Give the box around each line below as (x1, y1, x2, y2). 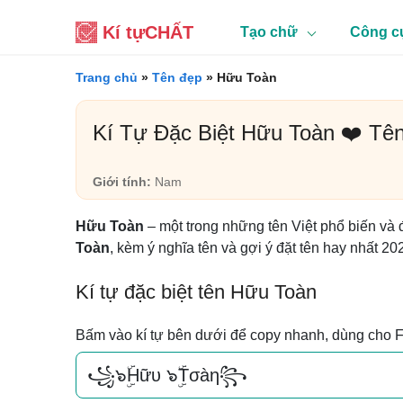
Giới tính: (93, 175, 151, 189)
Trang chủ (76, 70, 138, 85)
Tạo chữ (240, 24, 298, 40)
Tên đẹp (152, 70, 202, 85)
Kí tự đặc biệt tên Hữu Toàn (76, 281, 317, 303)
